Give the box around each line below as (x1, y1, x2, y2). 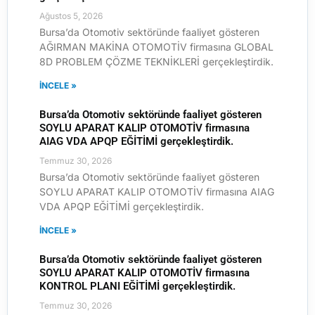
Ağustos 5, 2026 (39, 10, 103, 21)
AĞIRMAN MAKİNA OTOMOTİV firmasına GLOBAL (39, 40, 274, 53)
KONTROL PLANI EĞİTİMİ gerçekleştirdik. (39, 279, 236, 292)
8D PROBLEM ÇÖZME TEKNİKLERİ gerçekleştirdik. (39, 55, 274, 67)
